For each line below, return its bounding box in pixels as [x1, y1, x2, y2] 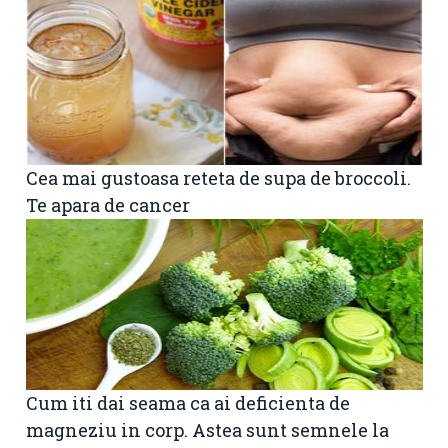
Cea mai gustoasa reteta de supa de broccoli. [26, 165, 411, 190]
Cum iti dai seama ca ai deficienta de [26, 390, 350, 415]
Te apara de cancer [26, 192, 190, 217]
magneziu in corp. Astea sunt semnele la [26, 417, 389, 442]
